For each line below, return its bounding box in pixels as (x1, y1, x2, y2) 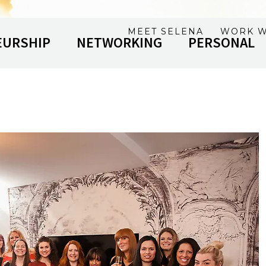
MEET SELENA (128, 26, 204, 37)
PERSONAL (188, 33, 255, 52)
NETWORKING (77, 33, 162, 52)
